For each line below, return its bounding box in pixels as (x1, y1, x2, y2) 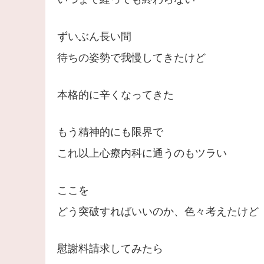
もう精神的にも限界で (57, 126, 163, 138)
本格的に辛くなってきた (57, 89, 174, 101)
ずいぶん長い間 (57, 31, 131, 43)
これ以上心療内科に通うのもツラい (57, 147, 227, 160)
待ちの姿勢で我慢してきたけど (57, 52, 206, 64)
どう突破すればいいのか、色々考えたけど (57, 206, 259, 218)
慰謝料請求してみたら (57, 243, 163, 255)
